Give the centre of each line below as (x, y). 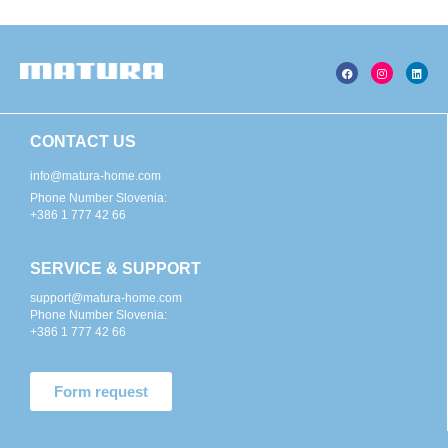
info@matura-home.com (95, 175)
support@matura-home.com (106, 297)
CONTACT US (83, 141)
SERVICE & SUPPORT (115, 268)
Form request (101, 391)
